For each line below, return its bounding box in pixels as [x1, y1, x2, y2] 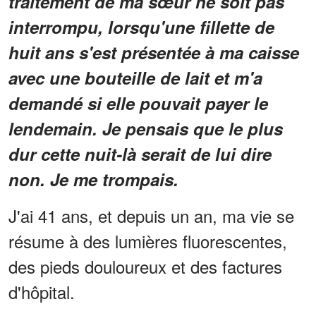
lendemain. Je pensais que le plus [8, 116, 283, 140]
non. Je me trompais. [8, 166, 178, 191]
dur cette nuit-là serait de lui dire [8, 141, 272, 166]
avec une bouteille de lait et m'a [8, 65, 262, 90]
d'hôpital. [8, 279, 75, 304]
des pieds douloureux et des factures [8, 253, 282, 279]
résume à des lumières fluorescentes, [8, 228, 287, 253]
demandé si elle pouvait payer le [8, 90, 268, 115]
